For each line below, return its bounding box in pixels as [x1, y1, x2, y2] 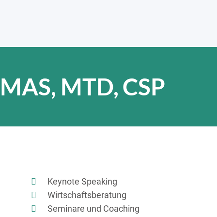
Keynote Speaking [47, 176, 117, 186]
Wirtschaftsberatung [47, 190, 126, 200]
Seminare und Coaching [47, 203, 139, 214]
